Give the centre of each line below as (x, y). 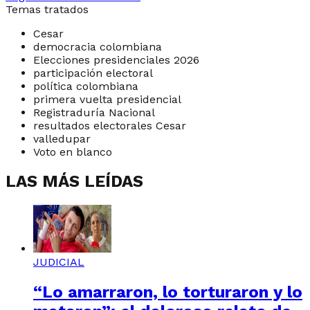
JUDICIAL (59, 262)
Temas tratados (47, 9)
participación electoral (93, 73)
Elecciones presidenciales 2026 (116, 60)
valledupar (62, 138)
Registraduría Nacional (94, 112)
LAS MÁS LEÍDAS (74, 182)
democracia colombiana (98, 46)
